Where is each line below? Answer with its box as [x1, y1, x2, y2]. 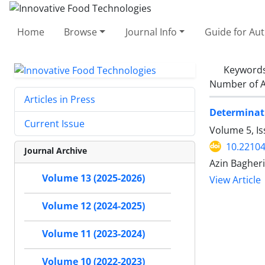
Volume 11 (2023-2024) [42, 227, 145, 241]
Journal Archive [24, 145, 87, 157]
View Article [209, 173, 261, 186]
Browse [64, 25, 98, 38]
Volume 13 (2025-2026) [42, 172, 145, 185]
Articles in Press [24, 93, 95, 106]
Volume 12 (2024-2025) [42, 199, 145, 213]
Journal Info [125, 25, 177, 38]
